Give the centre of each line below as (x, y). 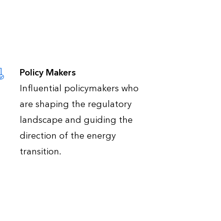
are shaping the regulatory (75, 105)
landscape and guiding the (76, 120)
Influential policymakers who (79, 89)
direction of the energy (68, 136)
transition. (40, 152)
